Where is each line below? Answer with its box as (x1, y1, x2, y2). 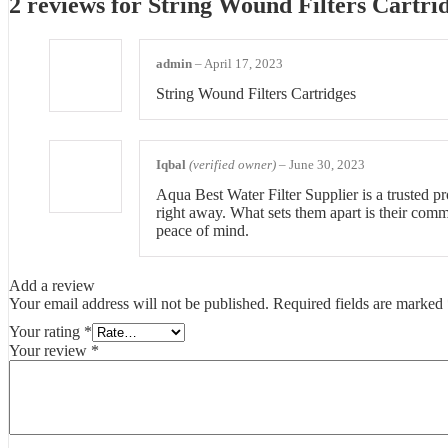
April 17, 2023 (204, 55, 283, 71)
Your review (9, 342, 91, 360)
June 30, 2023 (289, 157, 365, 173)
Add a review (9, 277, 95, 295)
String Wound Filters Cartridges (156, 85, 356, 103)
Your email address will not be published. (9, 295, 269, 313)
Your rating (9, 323, 84, 341)
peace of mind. (156, 222, 249, 240)
